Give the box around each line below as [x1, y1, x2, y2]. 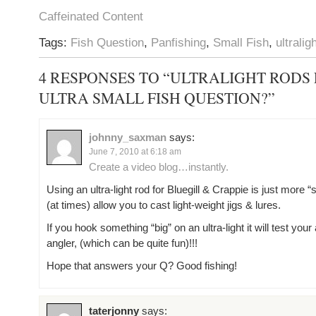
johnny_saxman [89, 131, 166, 143]
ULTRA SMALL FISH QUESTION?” [39, 87, 275, 108]
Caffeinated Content [39, 9, 143, 23]
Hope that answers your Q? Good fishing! [47, 260, 237, 272]
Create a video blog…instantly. [89, 161, 229, 173]
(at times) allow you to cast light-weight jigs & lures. [47, 199, 281, 211]
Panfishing [151, 35, 206, 49]
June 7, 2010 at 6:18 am [89, 147, 181, 157]
